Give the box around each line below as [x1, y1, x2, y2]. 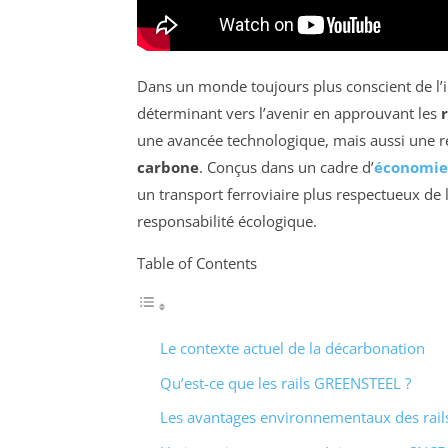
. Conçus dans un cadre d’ [199, 157, 374, 178]
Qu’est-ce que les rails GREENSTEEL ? [159, 372, 411, 393]
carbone [137, 157, 199, 178]
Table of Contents [137, 253, 257, 274]
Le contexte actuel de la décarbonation [159, 338, 425, 359]
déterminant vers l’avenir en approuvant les [137, 103, 441, 124]
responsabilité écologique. [137, 211, 317, 232]
